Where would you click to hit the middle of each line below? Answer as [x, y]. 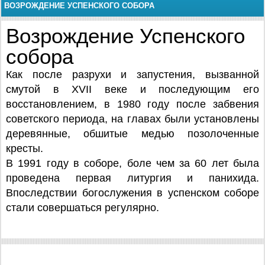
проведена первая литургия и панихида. [132, 178]
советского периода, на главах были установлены [132, 119]
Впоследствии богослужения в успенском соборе [132, 193]
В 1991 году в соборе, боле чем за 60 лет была [132, 163]
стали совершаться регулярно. [83, 208]
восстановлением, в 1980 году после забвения [132, 104]
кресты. [25, 148]
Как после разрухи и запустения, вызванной [132, 75]
